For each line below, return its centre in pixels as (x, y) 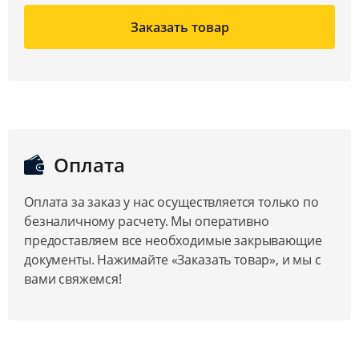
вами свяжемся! (73, 279)
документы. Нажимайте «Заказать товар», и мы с (173, 260)
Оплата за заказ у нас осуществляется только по (171, 202)
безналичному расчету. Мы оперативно (147, 222)
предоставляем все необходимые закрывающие (173, 241)
